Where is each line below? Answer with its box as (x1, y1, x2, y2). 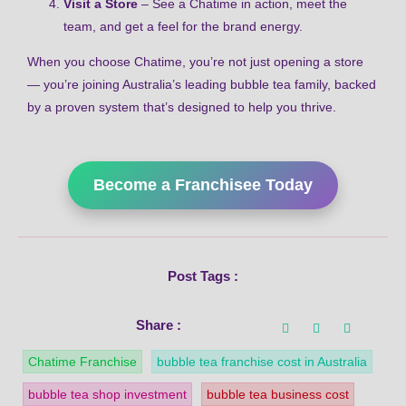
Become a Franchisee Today (93, 175, 313, 194)
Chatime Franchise (28, 353, 137, 369)
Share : (136, 317, 181, 333)
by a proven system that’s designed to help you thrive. (27, 100, 336, 115)
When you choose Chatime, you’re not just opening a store (27, 54, 363, 70)
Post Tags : (168, 267, 238, 284)
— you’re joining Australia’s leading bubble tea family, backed (27, 77, 376, 92)
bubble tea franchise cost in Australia (157, 353, 367, 369)
